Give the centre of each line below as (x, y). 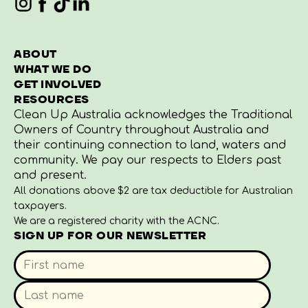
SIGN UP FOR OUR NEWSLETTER (110, 236)
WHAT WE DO (53, 70)
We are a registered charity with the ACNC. (117, 221)
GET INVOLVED (57, 85)
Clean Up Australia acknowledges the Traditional (153, 115)
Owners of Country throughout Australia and (141, 130)
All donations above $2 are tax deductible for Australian (153, 191)
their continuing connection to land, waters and (150, 145)
